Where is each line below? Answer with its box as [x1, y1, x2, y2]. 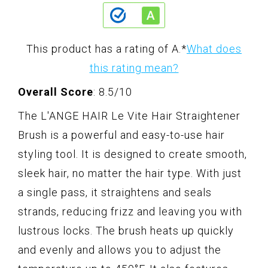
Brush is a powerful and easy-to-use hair [18, 129, 225, 142]
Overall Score [18, 86, 93, 99]
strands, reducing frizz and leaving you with [18, 205, 242, 218]
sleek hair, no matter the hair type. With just [18, 167, 242, 180]
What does [187, 42, 242, 56]
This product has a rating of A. [26, 42, 181, 56]
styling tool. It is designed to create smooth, [18, 148, 247, 161]
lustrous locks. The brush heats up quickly [18, 224, 234, 237]
